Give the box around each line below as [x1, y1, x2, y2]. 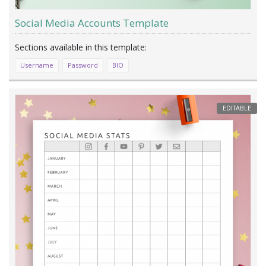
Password [68, 61, 98, 70]
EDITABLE [223, 104, 251, 113]
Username [20, 61, 53, 70]
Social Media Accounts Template [15, 16, 169, 30]
